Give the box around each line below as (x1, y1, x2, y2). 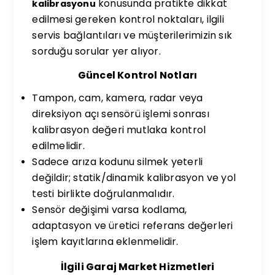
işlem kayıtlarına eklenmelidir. (32, 234, 179, 249)
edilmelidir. (32, 139, 85, 153)
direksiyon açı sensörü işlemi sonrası (32, 107, 209, 121)
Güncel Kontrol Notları (77, 68, 198, 82)
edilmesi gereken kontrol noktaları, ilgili (32, 12, 224, 26)
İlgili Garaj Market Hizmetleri (60, 260, 215, 274)
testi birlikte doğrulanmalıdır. (32, 187, 175, 201)
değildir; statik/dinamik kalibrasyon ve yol (32, 171, 236, 185)
